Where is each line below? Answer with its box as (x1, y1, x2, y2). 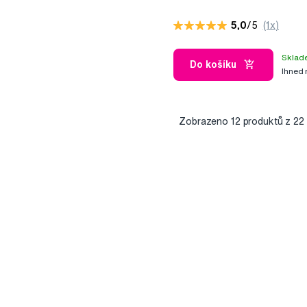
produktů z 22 (240, 116, 304, 127)
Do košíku (190, 59, 237, 69)
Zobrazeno (179, 116, 231, 127)
